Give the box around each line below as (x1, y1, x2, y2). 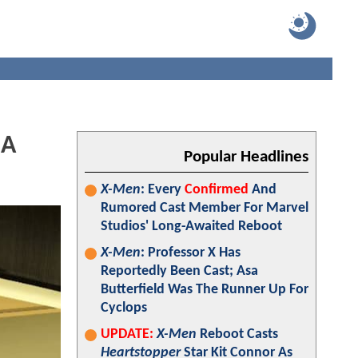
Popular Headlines (184, 149, 308, 165)
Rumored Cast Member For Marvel (101, 201, 308, 216)
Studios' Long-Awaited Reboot (101, 219, 282, 234)
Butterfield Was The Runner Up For (101, 282, 308, 297)
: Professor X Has (141, 245, 241, 261)
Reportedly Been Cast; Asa (101, 264, 258, 279)
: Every (141, 182, 185, 197)
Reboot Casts (197, 327, 278, 342)
